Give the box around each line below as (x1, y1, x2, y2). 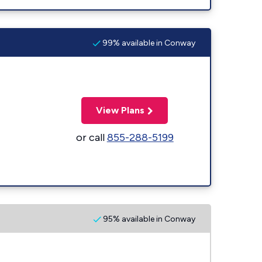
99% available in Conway (101, 37, 195, 48)
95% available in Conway (101, 213, 195, 224)
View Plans (96, 104, 145, 116)
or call (75, 130, 107, 144)
